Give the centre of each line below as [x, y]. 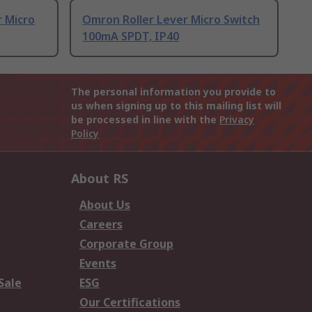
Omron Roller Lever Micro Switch [171, 20]
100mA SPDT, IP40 [131, 37]
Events [98, 264]
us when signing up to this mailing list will [176, 106]
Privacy [237, 120]
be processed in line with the [145, 120]
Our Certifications [130, 303]
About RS [100, 179]
